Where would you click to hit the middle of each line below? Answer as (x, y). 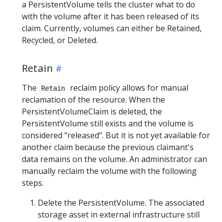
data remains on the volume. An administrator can (114, 159)
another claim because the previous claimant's (108, 147)
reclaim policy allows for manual (128, 87)
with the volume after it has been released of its (111, 16)
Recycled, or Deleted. (60, 40)
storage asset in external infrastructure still (119, 214)
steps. (33, 183)
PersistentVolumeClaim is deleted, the (92, 111)
